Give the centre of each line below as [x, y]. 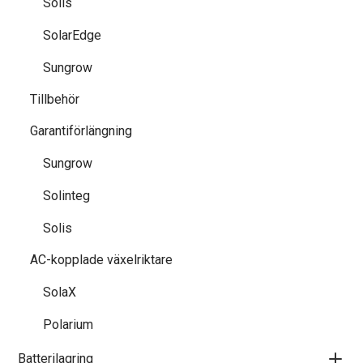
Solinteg [66, 196]
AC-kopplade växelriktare [101, 260]
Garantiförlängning [81, 131]
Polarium [68, 325]
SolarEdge [72, 35]
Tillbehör [55, 99]
